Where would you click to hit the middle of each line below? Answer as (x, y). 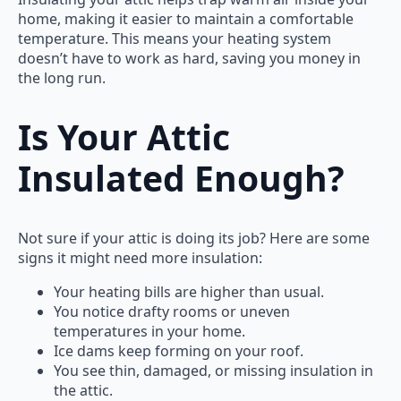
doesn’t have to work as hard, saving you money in (189, 58)
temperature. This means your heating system (175, 38)
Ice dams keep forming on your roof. (179, 350)
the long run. (62, 77)
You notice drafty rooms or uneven (172, 311)
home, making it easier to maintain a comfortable (186, 18)
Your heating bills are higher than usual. (189, 291)
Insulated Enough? (181, 178)
